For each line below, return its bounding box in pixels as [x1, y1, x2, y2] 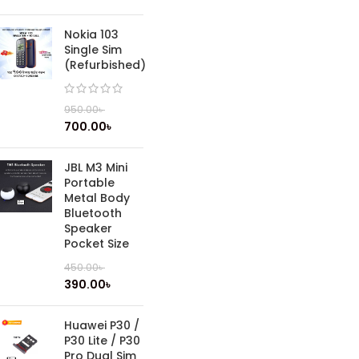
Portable [64, 175, 115, 191]
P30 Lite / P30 [64, 333, 140, 349]
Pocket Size [64, 236, 129, 252]
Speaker [64, 220, 112, 236]
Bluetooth [64, 205, 122, 221]
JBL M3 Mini [64, 159, 127, 175]
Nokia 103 [64, 26, 119, 42]
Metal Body [64, 190, 130, 206]
